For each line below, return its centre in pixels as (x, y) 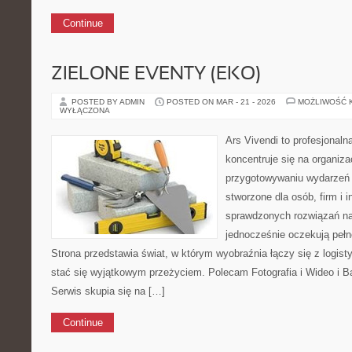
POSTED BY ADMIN (109, 102)
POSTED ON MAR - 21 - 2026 (221, 102)
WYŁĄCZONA (85, 110)
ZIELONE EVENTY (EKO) (156, 75)
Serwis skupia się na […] (108, 291)
